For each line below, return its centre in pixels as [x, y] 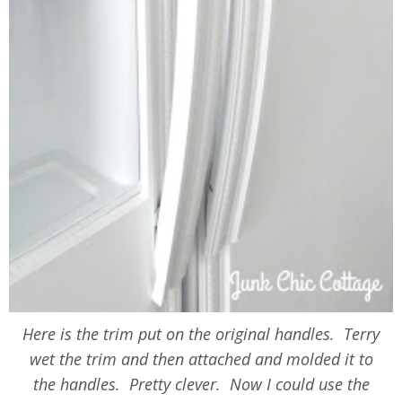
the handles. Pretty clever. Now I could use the [201, 385]
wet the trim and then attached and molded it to [201, 359]
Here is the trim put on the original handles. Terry [201, 334]
